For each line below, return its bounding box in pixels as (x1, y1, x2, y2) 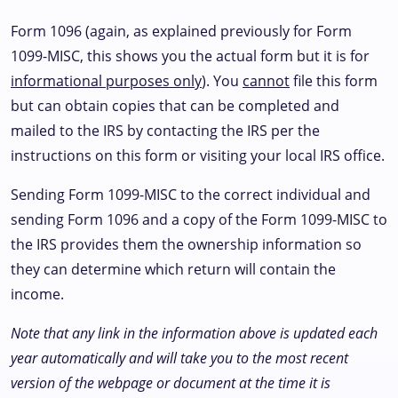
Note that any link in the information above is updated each (11, 323, 378, 343)
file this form (290, 71, 378, 91)
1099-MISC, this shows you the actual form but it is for (11, 46, 370, 66)
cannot (243, 71, 290, 91)
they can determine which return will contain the (11, 259, 336, 279)
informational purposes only (11, 71, 202, 91)
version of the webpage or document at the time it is (11, 373, 330, 393)
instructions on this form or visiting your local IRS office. (11, 146, 385, 165)
